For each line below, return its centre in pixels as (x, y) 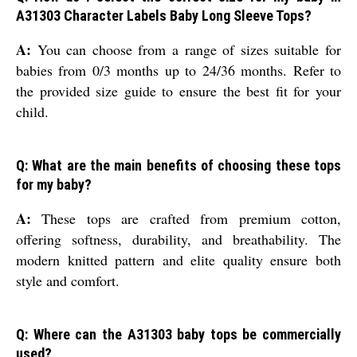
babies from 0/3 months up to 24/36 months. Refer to (178, 71)
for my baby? (54, 185)
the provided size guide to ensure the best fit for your (178, 91)
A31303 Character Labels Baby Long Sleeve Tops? (164, 16)
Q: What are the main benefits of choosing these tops (178, 166)
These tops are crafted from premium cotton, (186, 219)
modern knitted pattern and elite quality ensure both (178, 260)
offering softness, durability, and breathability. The (178, 239)
